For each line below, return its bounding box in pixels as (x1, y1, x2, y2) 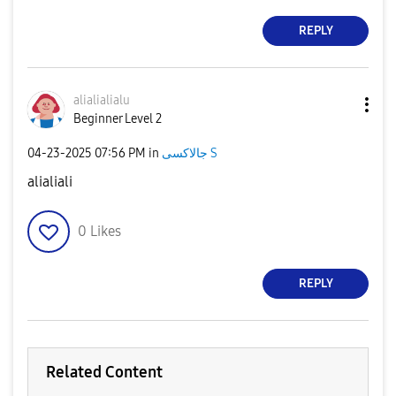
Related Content (46, 362, 163, 382)
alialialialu (73, 92, 130, 108)
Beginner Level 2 (73, 110, 162, 126)
